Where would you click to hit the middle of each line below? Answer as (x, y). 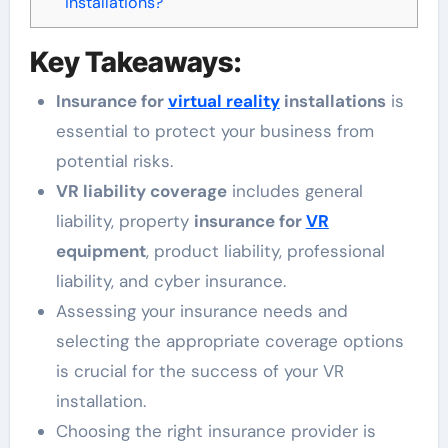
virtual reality (223, 101)
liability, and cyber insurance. (170, 281)
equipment (100, 251)
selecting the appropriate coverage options (229, 341)
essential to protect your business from (214, 131)
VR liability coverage (141, 191)
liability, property (124, 221)
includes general (294, 191)
